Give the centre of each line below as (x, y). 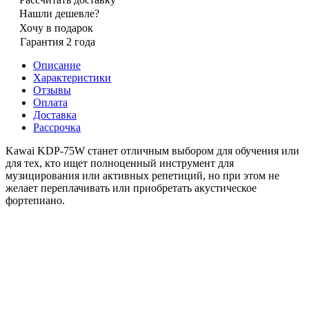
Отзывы (52, 90)
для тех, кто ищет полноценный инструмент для (120, 163)
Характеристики (72, 78)
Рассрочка (57, 128)
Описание (57, 66)
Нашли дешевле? (59, 14)
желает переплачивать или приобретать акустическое (131, 188)
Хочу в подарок (56, 28)
